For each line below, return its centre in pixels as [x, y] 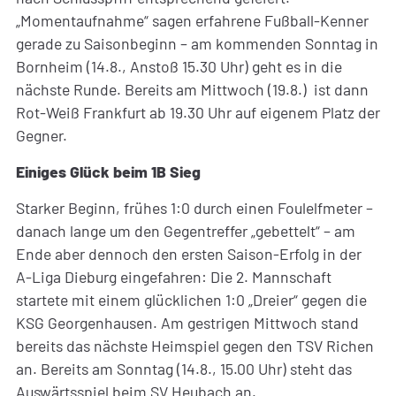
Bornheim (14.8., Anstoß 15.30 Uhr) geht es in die [179, 66]
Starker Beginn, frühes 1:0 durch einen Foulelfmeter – [194, 207]
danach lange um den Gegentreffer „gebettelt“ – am [185, 230]
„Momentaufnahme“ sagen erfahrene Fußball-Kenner [192, 20]
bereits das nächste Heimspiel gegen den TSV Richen [194, 345]
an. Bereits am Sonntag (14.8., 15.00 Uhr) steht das [183, 368]
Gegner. [41, 135]
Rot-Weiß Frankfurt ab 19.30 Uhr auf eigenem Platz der [198, 112]
